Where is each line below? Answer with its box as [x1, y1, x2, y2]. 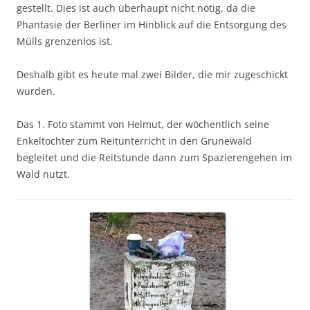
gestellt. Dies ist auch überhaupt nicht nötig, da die [17, 1, 255, 15]
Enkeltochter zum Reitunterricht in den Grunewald [17, 134, 252, 147]
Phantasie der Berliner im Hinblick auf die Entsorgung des [17, 18, 286, 31]
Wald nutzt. [17, 167, 70, 181]
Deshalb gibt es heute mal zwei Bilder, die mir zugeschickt [17, 68, 288, 81]
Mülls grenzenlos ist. [17, 35, 113, 48]
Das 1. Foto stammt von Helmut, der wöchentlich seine [17, 118, 269, 131]
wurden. [17, 84, 55, 98]
